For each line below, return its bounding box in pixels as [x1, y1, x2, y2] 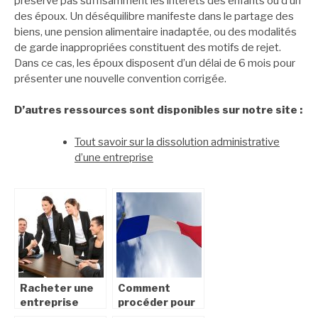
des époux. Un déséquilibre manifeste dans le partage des [14, 9, 294, 23]
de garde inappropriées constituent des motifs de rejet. [14, 40, 281, 54]
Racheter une [20, 282, 94, 295]
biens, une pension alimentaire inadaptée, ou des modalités [14, 25, 297, 38]
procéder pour [118, 296, 195, 309]
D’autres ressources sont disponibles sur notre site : [14, 104, 302, 117]
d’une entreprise [75, 150, 153, 164]
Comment [118, 282, 170, 295]
